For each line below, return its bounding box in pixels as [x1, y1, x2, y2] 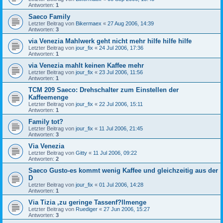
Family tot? [28, 117, 63, 125]
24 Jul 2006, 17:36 [99, 44, 143, 51]
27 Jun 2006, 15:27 [104, 206, 150, 212]
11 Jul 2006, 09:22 [93, 149, 137, 156]
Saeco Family [28, 12, 70, 20]
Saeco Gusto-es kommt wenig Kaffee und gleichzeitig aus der [28, 166, 218, 174]
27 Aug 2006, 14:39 [108, 20, 154, 26]
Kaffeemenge [28, 93, 68, 101]
